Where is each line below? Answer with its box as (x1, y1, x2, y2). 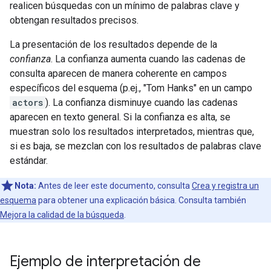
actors (12, 97, 43, 108)
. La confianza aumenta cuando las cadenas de (51, 53, 246, 65)
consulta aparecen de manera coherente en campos (10, 68, 227, 79)
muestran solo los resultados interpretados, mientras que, (10, 126, 254, 137)
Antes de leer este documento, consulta (36, 181, 192, 191)
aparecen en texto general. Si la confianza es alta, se (10, 111, 230, 123)
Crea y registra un (192, 181, 259, 191)
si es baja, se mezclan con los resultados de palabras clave (10, 140, 261, 152)
